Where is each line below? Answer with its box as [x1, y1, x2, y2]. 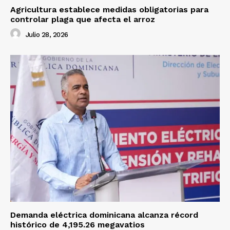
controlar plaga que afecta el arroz [10, 14, 155, 25]
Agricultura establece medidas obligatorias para [10, 5, 208, 15]
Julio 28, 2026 [25, 30, 68, 39]
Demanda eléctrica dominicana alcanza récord [10, 210, 198, 220]
